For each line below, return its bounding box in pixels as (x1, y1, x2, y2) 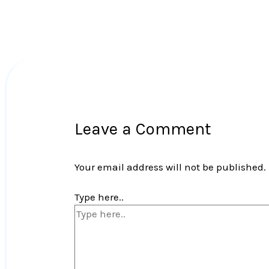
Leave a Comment (74, 118, 212, 139)
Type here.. (74, 191, 124, 204)
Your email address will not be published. (74, 160, 267, 173)
